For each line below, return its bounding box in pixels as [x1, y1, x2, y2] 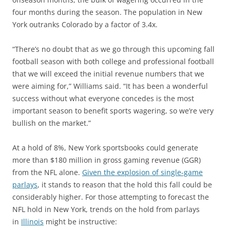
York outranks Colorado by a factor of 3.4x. [12, 20, 158, 30]
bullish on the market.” [12, 118, 91, 128]
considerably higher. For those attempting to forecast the [12, 192, 209, 202]
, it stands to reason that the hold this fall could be [37, 180, 212, 190]
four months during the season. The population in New [12, 7, 202, 17]
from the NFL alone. [12, 167, 82, 178]
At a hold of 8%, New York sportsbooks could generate [12, 143, 198, 153]
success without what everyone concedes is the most [12, 93, 194, 104]
